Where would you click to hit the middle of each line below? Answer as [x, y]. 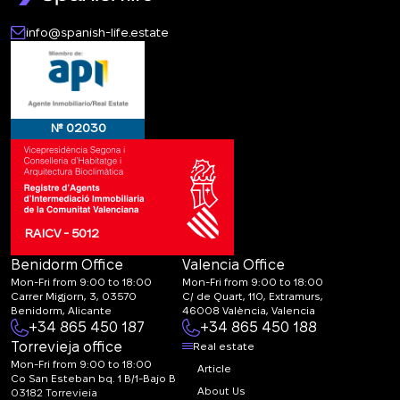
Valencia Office [233, 265]
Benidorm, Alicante [61, 311]
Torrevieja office [67, 347]
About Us [221, 391]
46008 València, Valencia [249, 311]
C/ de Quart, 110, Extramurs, [253, 296]
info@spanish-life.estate [97, 32]
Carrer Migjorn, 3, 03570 [74, 296]
